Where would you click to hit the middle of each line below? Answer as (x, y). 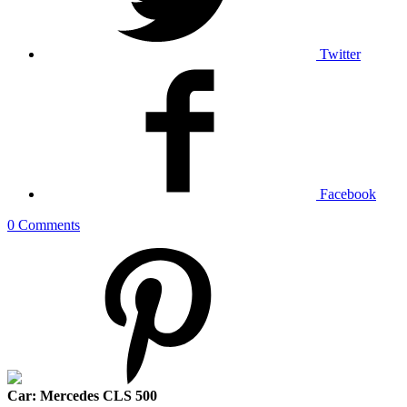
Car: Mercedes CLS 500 (82, 395)
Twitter (340, 54)
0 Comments (44, 224)
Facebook (348, 194)
